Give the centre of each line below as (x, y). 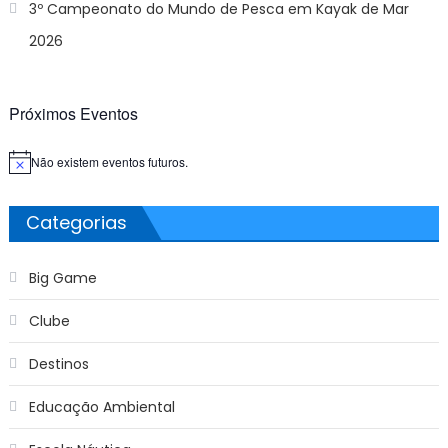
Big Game (62, 278)
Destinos (58, 364)
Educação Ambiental (101, 407)
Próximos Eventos (73, 114)
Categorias (76, 223)
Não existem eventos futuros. (109, 162)
